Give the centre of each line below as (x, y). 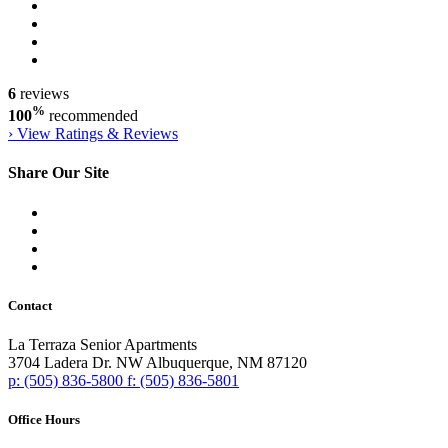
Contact (30, 305)
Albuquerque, (191, 362)
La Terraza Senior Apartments (102, 344)
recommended (93, 115)
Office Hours (44, 420)
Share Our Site (58, 173)
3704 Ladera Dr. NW (75, 362)
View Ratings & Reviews (95, 133)
